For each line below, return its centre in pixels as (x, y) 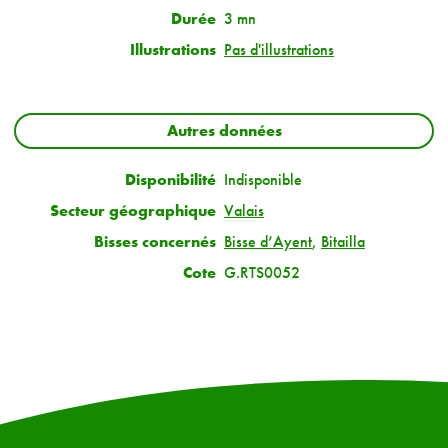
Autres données (224, 131)
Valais (244, 211)
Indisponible (263, 180)
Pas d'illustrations (279, 50)
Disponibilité (170, 180)
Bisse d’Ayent (268, 242)
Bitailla (343, 242)
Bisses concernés (155, 242)
